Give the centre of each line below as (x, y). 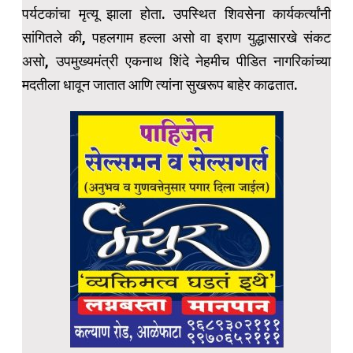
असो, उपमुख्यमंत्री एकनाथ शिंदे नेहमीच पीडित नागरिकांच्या (176, 61)
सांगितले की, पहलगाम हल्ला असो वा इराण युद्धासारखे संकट (176, 38)
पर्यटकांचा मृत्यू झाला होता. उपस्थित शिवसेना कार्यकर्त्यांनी (176, 14)
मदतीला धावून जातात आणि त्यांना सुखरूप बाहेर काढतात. (160, 85)
